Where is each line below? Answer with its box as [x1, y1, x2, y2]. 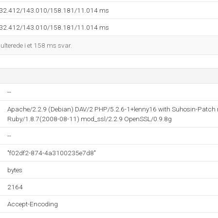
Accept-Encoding [7, 200, 58, 208]
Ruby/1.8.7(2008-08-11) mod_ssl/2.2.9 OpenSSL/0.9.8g [7, 115, 172, 123]
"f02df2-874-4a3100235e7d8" [7, 149, 96, 157]
